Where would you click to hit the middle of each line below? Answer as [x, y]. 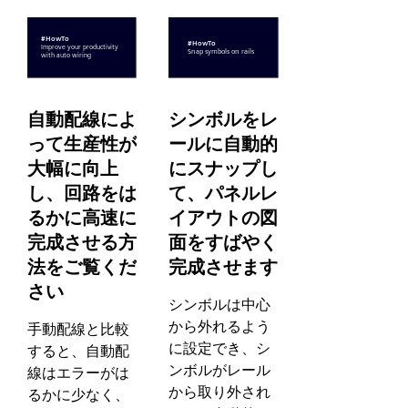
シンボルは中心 [220, 305]
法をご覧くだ [82, 266]
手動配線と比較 [78, 330]
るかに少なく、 [78, 395]
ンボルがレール [220, 371]
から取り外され [220, 393]
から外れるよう [220, 327]
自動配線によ [82, 119]
